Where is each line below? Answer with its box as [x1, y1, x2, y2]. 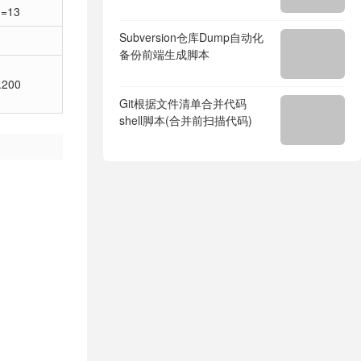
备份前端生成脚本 [119, 46, 210, 62]
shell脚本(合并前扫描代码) [119, 112, 252, 128]
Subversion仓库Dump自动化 [119, 29, 263, 45]
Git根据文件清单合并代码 [119, 95, 247, 111]
